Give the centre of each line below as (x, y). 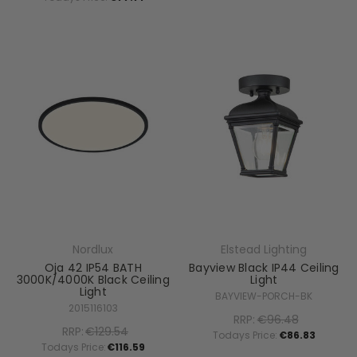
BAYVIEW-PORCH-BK (264, 296)
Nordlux (93, 249)
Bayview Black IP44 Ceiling (264, 267)
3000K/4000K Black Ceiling (93, 279)
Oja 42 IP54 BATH (93, 267)
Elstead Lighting (264, 249)
